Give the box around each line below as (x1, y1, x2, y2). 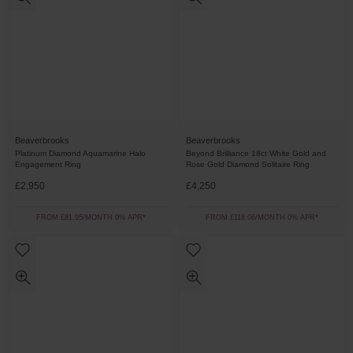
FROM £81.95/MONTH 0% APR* (36, 214, 146, 221)
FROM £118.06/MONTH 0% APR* (206, 214, 318, 221)
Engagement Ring (15, 160, 81, 169)
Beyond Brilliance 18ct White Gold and (186, 149, 326, 158)
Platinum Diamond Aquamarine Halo (15, 149, 146, 158)
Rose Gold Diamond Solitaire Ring (186, 160, 310, 169)
